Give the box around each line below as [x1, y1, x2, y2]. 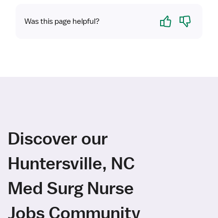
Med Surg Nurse [8, 177, 134, 199]
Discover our [8, 127, 108, 149]
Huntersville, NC [8, 152, 135, 174]
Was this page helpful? [24, 17, 100, 27]
